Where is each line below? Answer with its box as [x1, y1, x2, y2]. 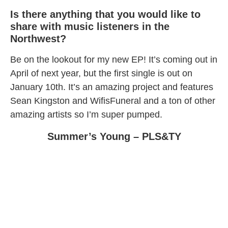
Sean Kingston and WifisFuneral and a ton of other [10, 95, 215, 106]
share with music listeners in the [10, 20, 169, 32]
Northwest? [10, 33, 66, 44]
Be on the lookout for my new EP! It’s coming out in [10, 54, 217, 65]
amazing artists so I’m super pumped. [10, 109, 162, 120]
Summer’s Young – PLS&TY [47, 131, 181, 142]
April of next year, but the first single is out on [10, 68, 192, 78]
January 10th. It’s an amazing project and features [10, 81, 213, 92]
